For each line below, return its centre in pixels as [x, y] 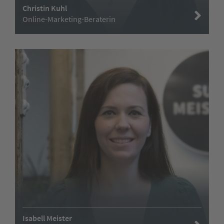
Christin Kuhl [45, 8]
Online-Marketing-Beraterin [69, 19]
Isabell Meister [47, 218]
